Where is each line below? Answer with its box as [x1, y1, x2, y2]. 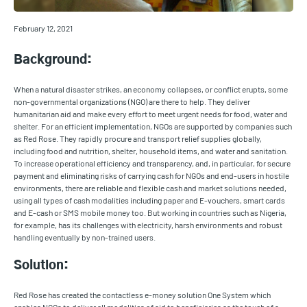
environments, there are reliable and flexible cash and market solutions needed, [14, 183, 286, 193]
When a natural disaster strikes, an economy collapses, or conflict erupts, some [14, 84, 288, 95]
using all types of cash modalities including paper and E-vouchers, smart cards [14, 195, 285, 206]
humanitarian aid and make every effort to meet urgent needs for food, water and [14, 109, 288, 119]
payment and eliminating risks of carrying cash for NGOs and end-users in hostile [14, 171, 289, 181]
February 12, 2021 [14, 23, 73, 34]
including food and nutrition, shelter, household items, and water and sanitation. [14, 146, 288, 156]
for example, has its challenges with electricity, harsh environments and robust [14, 220, 282, 230]
